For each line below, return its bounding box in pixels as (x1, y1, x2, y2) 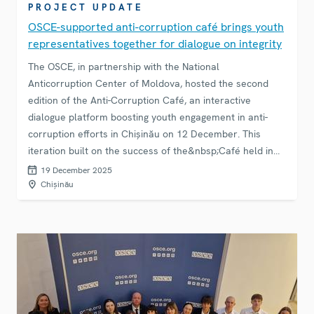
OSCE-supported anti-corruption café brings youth (28, 20, 284, 35)
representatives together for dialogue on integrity (28, 36, 282, 52)
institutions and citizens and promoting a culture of (28, 178, 257, 191)
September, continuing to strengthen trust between (28, 161, 257, 175)
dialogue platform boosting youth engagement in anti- (28, 111, 268, 124)
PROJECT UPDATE (28, 1, 144, 14)
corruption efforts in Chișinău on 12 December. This (28, 128, 261, 141)
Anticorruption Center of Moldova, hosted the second (28, 77, 268, 90)
